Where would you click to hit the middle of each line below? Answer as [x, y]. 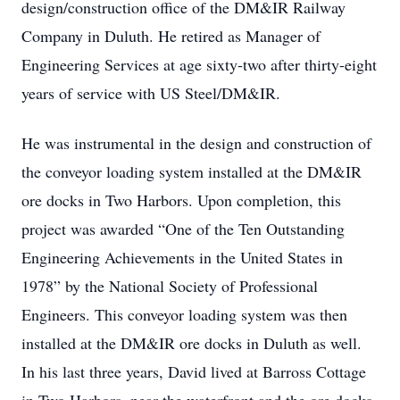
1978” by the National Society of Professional [170, 286]
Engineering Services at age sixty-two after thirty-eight [199, 64]
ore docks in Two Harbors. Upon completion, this [181, 200]
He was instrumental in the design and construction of [196, 143]
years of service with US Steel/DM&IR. [151, 93]
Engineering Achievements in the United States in [182, 257]
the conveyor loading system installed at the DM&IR [192, 171]
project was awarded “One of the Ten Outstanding [183, 229]
